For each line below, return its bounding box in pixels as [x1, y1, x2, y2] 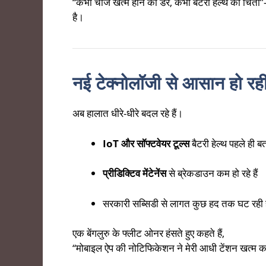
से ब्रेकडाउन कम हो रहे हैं [166, 166, 258, 180]
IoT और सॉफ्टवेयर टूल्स [103, 136, 189, 150]
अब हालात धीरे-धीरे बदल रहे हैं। [72, 106, 183, 121]
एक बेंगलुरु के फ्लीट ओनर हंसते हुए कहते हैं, [72, 226, 224, 240]
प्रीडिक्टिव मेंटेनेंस [103, 166, 166, 180]
